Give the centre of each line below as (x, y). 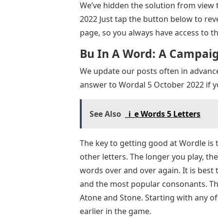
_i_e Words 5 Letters (163, 114)
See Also (105, 114)
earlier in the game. (116, 211)
